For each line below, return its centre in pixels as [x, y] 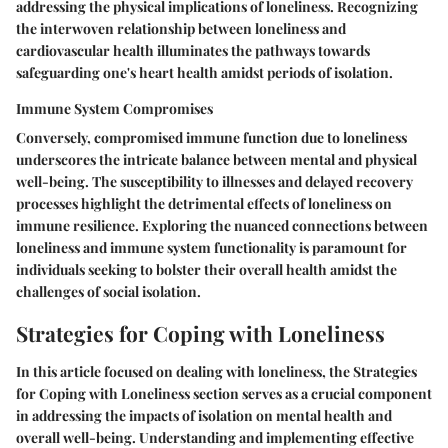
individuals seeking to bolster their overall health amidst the [206, 270]
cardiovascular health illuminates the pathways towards [193, 51]
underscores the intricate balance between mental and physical [216, 160]
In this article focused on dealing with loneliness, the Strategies [216, 371]
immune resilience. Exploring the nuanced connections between [222, 226]
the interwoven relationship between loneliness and [181, 29]
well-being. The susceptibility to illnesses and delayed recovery [214, 182]
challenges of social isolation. [108, 292]
